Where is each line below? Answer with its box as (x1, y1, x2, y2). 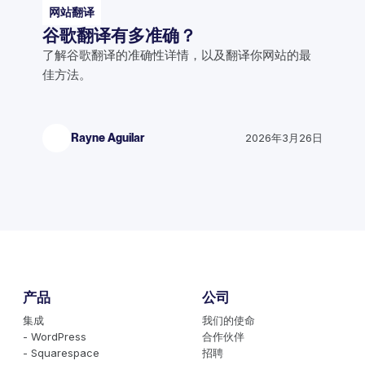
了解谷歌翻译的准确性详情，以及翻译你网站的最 (42, 46, 311, 63)
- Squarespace (23, 345, 99, 359)
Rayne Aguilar (71, 131, 144, 145)
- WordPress (23, 329, 86, 343)
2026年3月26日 (245, 131, 323, 145)
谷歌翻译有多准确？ (42, 24, 196, 46)
